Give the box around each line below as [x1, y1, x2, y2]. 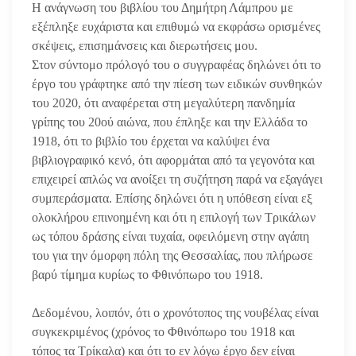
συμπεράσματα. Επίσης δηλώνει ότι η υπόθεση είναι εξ [32, 191, 312, 205]
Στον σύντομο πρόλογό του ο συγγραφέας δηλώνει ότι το [32, 57, 321, 72]
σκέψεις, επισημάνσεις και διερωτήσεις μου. [32, 38, 257, 52]
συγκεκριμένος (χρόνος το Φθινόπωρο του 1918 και [32, 324, 295, 339]
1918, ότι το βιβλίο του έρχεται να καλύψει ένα [32, 133, 269, 148]
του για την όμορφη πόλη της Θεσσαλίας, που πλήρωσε [32, 248, 313, 262]
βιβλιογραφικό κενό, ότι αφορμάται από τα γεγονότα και [32, 153, 315, 167]
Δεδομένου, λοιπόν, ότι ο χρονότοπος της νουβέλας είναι [32, 305, 319, 319]
